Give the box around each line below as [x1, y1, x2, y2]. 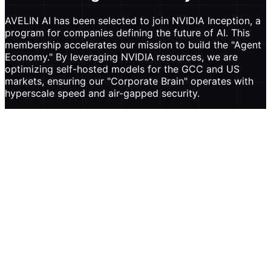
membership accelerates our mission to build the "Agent [5, 38, 261, 51]
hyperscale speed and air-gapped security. [5, 87, 200, 99]
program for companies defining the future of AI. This [5, 26, 250, 39]
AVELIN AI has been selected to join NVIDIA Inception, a [5, 14, 261, 27]
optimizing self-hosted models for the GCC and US [5, 62, 240, 75]
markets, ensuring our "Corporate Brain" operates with [5, 74, 253, 87]
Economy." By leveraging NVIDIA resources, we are [5, 50, 238, 63]
